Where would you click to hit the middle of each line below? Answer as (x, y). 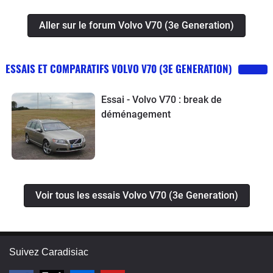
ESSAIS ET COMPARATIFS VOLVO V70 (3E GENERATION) (119, 69)
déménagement (136, 115)
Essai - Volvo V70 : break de (161, 100)
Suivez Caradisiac (49, 252)
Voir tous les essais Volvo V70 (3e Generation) (136, 196)
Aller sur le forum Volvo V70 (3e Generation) (136, 26)
